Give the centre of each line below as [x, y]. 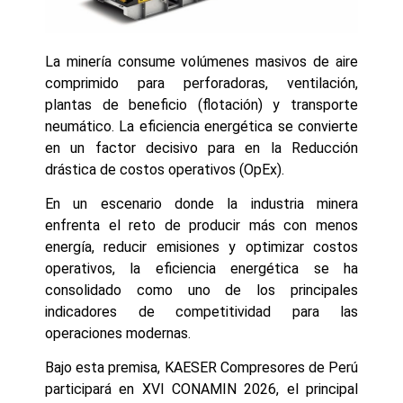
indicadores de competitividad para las [201, 311]
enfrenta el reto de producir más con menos [201, 225]
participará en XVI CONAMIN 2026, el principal [201, 390]
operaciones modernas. [118, 333]
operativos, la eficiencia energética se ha [201, 268]
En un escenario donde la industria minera [201, 203]
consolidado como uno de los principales [201, 290]
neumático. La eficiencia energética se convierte [201, 126]
